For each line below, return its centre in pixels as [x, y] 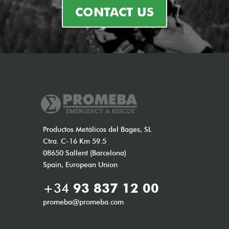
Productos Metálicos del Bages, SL [97, 129]
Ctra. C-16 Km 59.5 [75, 141]
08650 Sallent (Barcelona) [85, 153]
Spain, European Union [80, 165]
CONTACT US [114, 12]
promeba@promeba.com [83, 202]
